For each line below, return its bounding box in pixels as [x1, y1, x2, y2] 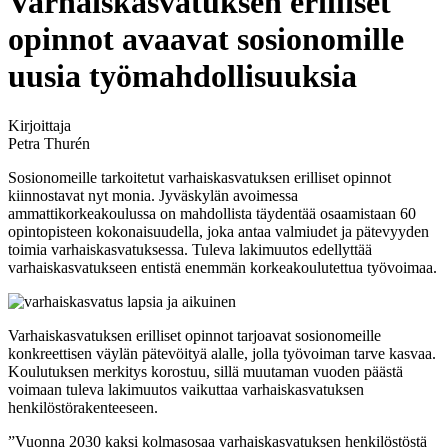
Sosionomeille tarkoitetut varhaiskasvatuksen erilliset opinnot [8, 168, 391, 186]
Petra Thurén [8, 134, 90, 152]
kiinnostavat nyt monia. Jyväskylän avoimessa [8, 186, 298, 204]
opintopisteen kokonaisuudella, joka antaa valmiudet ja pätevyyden [8, 222, 429, 240]
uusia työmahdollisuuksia [8, 58, 357, 95]
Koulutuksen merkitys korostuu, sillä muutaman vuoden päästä [8, 362, 403, 380]
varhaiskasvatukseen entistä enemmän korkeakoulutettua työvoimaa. [8, 258, 437, 276]
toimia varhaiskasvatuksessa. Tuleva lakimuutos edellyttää [8, 240, 372, 258]
